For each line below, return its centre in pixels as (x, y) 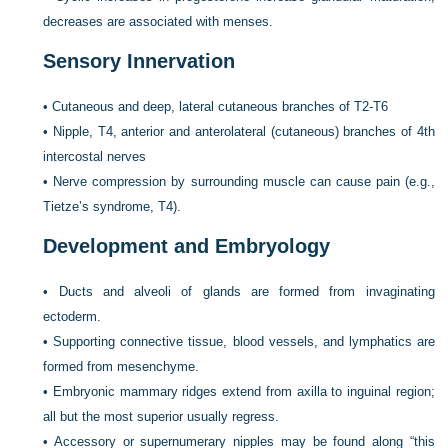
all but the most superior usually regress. (161, 416)
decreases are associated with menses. (158, 21)
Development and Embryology (187, 246)
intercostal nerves (95, 156)
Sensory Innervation (139, 61)
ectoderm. (72, 316)
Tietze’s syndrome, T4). (112, 206)
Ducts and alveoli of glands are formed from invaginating (246, 291)
